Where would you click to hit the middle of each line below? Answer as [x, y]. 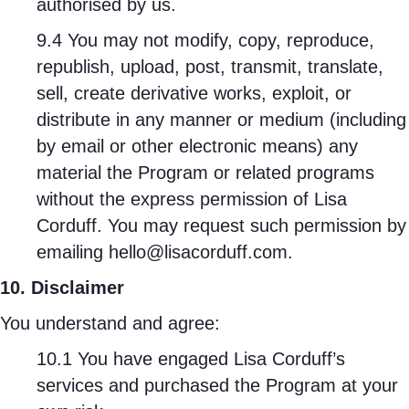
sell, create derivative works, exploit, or [194, 93]
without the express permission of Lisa [192, 199]
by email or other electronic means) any [197, 146]
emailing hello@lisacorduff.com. [165, 252]
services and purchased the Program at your [217, 385]
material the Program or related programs [205, 173]
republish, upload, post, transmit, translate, [210, 67]
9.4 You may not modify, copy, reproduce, [205, 40]
